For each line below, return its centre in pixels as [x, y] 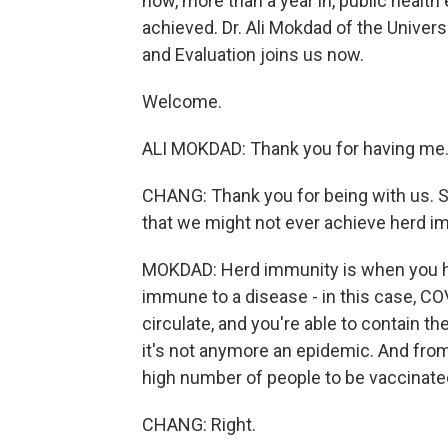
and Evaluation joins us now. [253, 54]
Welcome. [182, 101]
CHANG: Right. [199, 424]
